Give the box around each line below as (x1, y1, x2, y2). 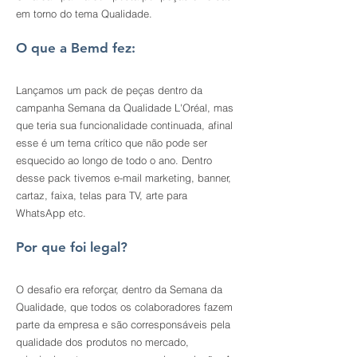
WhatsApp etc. (16, 206, 86, 219)
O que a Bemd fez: (16, 40, 135, 56)
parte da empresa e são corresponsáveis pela (16, 318, 230, 331)
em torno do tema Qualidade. (16, 7, 152, 20)
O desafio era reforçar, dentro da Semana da (16, 283, 222, 296)
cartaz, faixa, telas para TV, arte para (16, 189, 187, 202)
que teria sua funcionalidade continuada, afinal (16, 119, 233, 131)
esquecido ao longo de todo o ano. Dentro (16, 154, 212, 167)
